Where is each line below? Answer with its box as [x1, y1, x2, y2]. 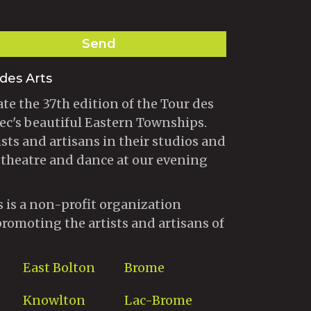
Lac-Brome [124, 292, 193, 309]
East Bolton [22, 260, 95, 276]
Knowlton [22, 292, 85, 309]
